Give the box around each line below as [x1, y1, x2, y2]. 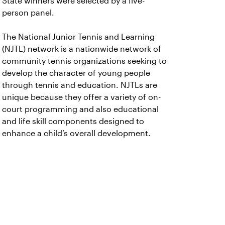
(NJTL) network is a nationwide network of [2, 45, 161, 53]
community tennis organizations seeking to [2, 57, 167, 65]
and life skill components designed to [2, 117, 144, 126]
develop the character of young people [2, 69, 150, 77]
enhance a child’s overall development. [2, 129, 151, 138]
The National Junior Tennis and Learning [2, 33, 155, 41]
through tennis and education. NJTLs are [2, 81, 157, 89]
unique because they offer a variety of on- [2, 93, 161, 101]
